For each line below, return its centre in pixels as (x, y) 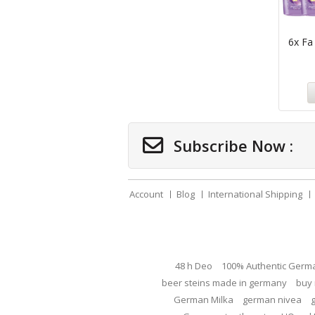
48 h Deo (193, 266)
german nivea (272, 300)
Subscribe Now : (231, 146)
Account (146, 194)
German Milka (204, 300)
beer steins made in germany (224, 283)
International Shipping (255, 194)
